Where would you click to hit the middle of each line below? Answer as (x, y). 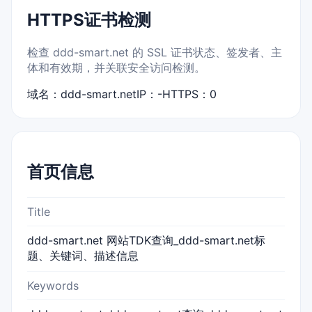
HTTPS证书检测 (89, 19)
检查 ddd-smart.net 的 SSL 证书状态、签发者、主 (155, 52)
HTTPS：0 (189, 94)
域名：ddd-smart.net (82, 94)
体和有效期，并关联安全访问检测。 (116, 67)
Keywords (53, 285)
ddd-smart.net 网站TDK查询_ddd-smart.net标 (146, 240)
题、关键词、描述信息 (83, 255)
